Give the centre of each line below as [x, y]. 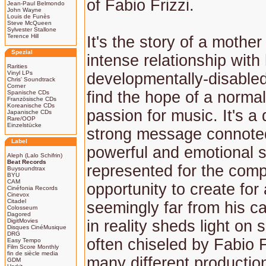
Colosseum [22, 208]
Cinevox [18, 194]
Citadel [17, 201]
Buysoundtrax [26, 168]
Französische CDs [32, 99]
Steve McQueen [29, 23]
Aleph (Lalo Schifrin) [35, 155]
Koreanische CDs [31, 105]
